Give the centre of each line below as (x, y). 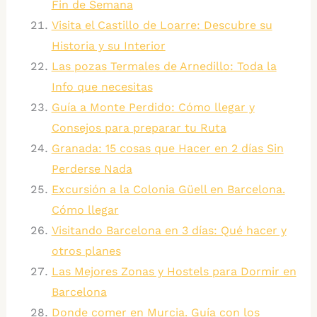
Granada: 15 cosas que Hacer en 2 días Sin (167, 149)
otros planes (86, 251)
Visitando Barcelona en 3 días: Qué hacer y (169, 231)
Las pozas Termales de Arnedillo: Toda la (164, 67)
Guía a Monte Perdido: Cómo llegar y (153, 108)
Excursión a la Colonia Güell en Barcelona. (168, 190)
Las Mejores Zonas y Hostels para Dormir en (174, 272)
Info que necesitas (102, 87)
